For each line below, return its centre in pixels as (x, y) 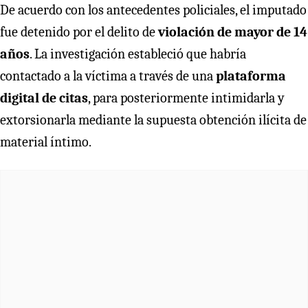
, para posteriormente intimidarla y (186, 98)
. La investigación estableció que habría (138, 54)
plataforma (251, 76)
